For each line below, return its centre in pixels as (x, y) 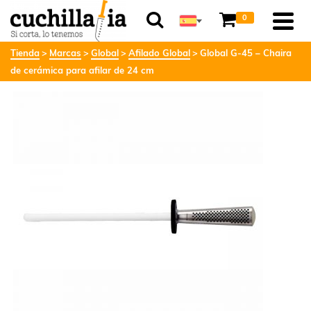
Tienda (25, 53)
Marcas (65, 53)
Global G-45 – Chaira (246, 53)
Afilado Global (159, 53)
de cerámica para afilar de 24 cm (82, 70)
